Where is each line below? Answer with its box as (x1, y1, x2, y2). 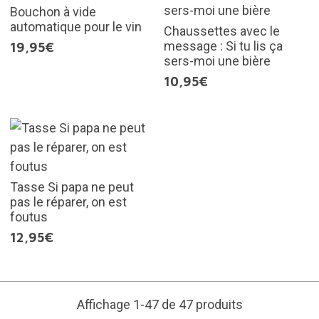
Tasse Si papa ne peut (9, 179, 134, 195)
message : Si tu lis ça (164, 38, 283, 54)
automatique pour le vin (9, 19, 142, 35)
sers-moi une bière (164, 53, 271, 69)
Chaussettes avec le (164, 23, 280, 39)
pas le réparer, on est (9, 194, 127, 210)
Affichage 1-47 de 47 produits (76, 297, 243, 313)
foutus (9, 209, 48, 225)
